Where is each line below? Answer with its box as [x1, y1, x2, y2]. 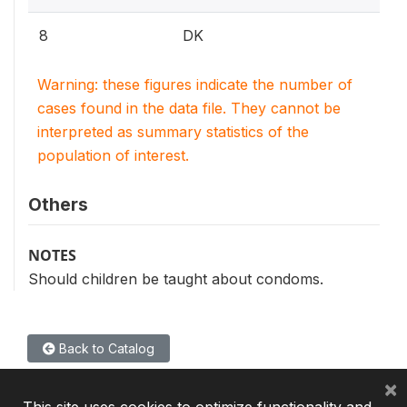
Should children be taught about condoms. [28, 270, 323, 288]
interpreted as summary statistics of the [37, 123, 309, 141]
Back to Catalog [55, 341, 154, 356]
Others [28, 194, 88, 215]
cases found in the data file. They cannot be [37, 99, 341, 117]
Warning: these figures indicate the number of [37, 75, 352, 94]
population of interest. [37, 146, 189, 164]
